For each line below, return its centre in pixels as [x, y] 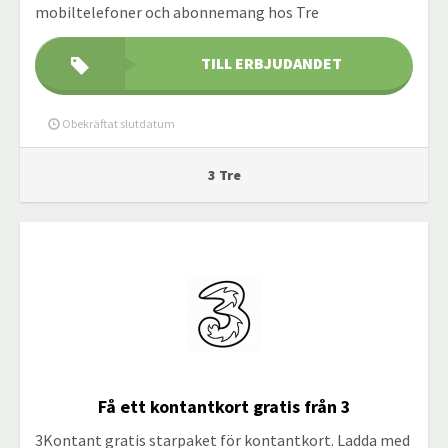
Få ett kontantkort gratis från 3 [224, 406]
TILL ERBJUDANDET [271, 63]
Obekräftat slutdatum [117, 123]
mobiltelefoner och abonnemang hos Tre [177, 12]
